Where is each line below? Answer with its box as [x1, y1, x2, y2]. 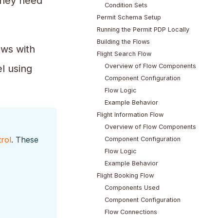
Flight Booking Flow [96, 172, 154, 180]
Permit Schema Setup [96, 14, 161, 21]
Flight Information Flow [96, 111, 163, 119]
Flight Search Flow [96, 50, 151, 58]
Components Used [104, 184, 160, 192]
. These [11, 134, 38, 145]
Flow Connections [104, 208, 157, 216]
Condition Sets [104, 1, 147, 9]
